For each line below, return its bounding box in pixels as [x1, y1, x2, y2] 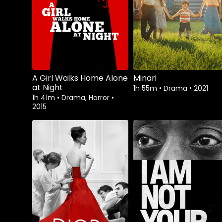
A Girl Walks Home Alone [32, 72, 128, 84]
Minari [133, 72, 157, 84]
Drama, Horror [61, 93, 111, 103]
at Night [32, 82, 63, 94]
